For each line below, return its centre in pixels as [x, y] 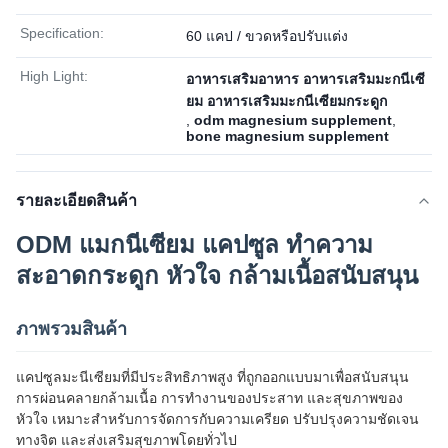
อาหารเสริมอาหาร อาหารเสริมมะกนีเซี [305, 79]
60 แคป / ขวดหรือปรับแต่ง [267, 36]
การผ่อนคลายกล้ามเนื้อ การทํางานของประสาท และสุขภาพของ [209, 398]
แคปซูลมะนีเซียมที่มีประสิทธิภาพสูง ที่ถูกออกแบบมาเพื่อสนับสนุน [212, 377]
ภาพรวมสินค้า [71, 329]
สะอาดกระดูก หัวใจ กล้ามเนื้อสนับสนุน [217, 275]
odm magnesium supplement [293, 120]
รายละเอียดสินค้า [76, 200]
